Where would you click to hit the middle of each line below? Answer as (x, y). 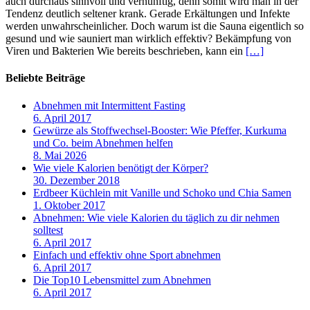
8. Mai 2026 (60, 155)
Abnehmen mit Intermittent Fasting (109, 105)
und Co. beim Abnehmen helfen (103, 143)
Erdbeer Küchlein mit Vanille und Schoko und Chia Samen (162, 192)
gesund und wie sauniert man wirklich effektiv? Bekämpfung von (148, 39)
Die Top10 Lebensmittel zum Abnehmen (122, 280)
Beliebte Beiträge (45, 78)
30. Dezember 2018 (76, 180)
